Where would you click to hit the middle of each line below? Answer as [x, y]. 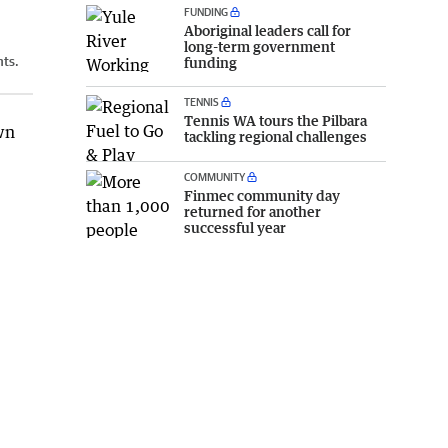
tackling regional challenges [275, 136]
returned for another [252, 212]
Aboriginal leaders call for [267, 30]
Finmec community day [262, 196]
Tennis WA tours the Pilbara [275, 120]
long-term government [259, 46]
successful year [235, 228]
